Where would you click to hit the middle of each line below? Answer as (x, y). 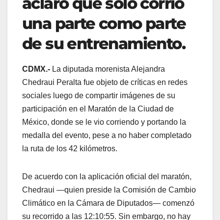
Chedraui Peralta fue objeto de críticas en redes (105, 82)
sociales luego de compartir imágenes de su (99, 96)
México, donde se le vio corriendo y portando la (104, 122)
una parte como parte (104, 24)
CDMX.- (36, 69)
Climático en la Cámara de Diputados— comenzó (108, 203)
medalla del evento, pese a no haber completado (107, 136)
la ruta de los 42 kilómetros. (70, 149)
